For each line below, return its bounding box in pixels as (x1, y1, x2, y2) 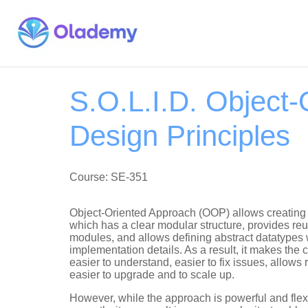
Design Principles (69, 119, 290, 152)
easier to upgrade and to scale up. (69, 268, 237, 280)
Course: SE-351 (69, 170, 148, 183)
